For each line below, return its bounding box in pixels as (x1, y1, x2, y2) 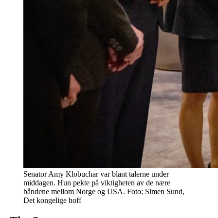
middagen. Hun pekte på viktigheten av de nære (23, 179, 170, 187)
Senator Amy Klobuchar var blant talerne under (23, 170, 169, 179)
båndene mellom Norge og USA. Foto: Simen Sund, (23, 187, 184, 196)
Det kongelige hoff (23, 196, 81, 205)
